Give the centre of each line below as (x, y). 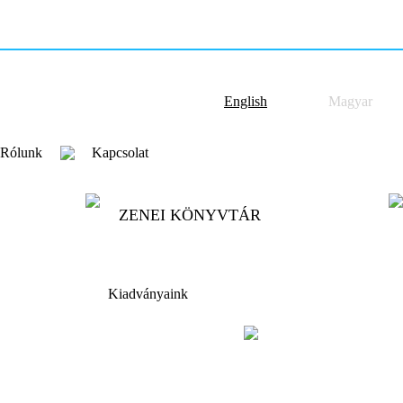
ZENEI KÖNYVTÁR (189, 215)
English (246, 101)
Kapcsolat (120, 152)
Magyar (350, 101)
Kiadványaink (148, 294)
